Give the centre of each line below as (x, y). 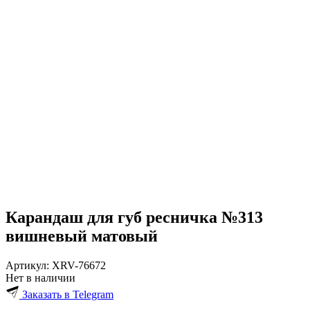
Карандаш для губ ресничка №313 (134, 217)
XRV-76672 (79, 265)
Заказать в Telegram (68, 294)
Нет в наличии (40, 277)
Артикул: (27, 265)
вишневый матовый (82, 236)
